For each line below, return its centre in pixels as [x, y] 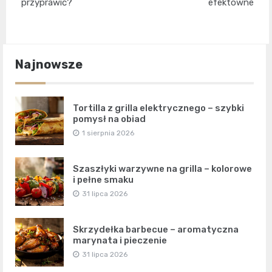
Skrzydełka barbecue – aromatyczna [156, 229]
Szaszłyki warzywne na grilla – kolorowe [162, 168]
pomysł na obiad [109, 119]
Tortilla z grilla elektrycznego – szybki [158, 108]
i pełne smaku [103, 179]
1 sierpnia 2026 [108, 133]
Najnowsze [49, 64]
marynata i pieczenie [120, 240]
